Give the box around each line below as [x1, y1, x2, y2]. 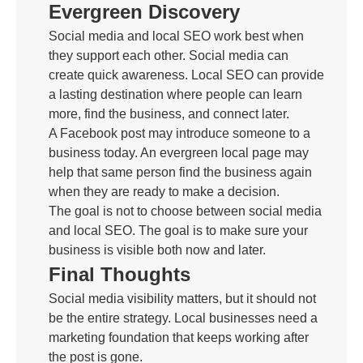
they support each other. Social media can [49, 49, 288, 62]
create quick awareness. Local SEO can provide [49, 68, 324, 82]
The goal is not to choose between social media [49, 204, 322, 218]
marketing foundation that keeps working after [49, 331, 309, 344]
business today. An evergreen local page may [49, 146, 309, 160]
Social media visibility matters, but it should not [49, 292, 316, 305]
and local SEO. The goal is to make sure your [49, 224, 308, 237]
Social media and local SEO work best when [49, 29, 304, 43]
